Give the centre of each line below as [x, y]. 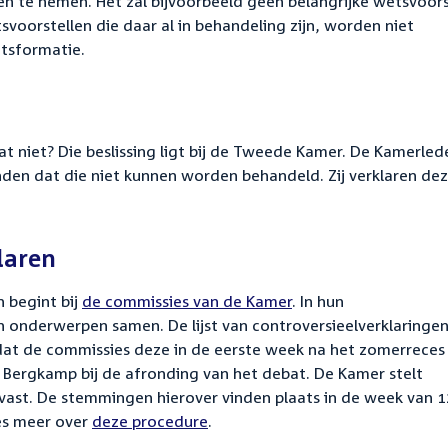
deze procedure [150, 421]
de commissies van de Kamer [187, 301]
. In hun [318, 301]
